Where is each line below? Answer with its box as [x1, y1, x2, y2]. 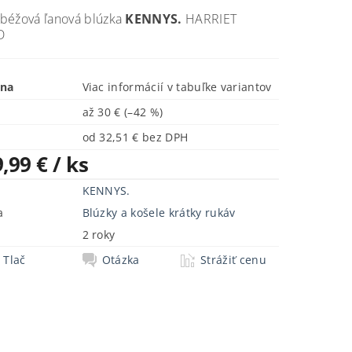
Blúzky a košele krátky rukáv [82, 205, 236, 221]
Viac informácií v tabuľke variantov [82, 79, 272, 95]
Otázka [101, 252, 140, 268]
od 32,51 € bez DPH [142, 130, 189, 145]
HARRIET [181, 10, 237, 28]
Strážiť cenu [200, 252, 266, 268]
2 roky [82, 227, 115, 243]
